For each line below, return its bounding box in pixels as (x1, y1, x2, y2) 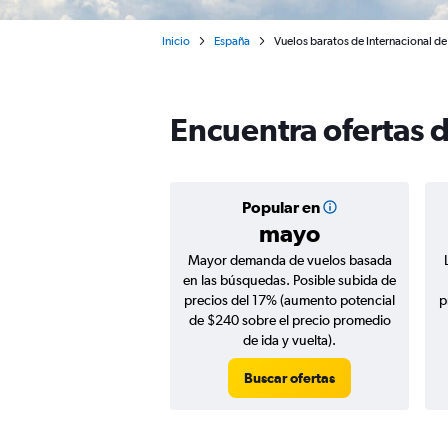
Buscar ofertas (244, 370, 335, 386)
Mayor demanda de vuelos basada (187, 252, 392, 268)
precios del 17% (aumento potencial (184, 292, 395, 308)
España (214, 34, 250, 48)
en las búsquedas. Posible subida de (183, 272, 396, 288)
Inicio (162, 34, 190, 48)
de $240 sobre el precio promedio (188, 312, 391, 328)
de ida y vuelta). (243, 332, 336, 348)
